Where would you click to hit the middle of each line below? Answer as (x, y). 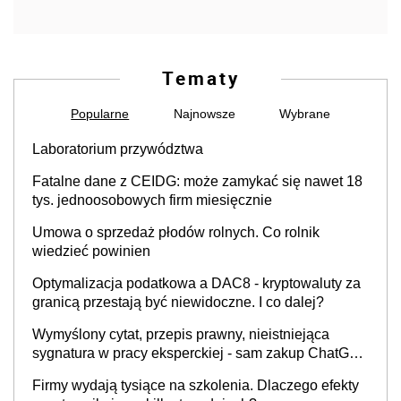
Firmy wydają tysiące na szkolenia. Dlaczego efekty (196, 385)
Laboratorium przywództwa (118, 149)
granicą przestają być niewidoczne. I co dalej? (178, 302)
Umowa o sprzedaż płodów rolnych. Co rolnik (176, 232)
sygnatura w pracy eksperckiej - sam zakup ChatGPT (200, 353)
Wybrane (304, 113)
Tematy (200, 77)
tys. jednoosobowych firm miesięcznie (152, 200)
